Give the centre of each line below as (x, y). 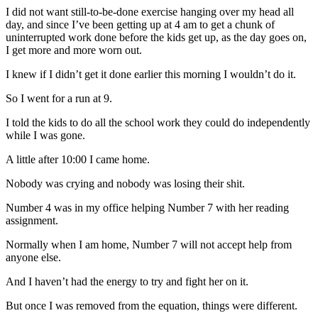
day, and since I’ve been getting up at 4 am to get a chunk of (140, 24)
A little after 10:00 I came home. (78, 159)
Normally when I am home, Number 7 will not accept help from (149, 244)
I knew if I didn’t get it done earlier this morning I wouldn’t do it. (151, 74)
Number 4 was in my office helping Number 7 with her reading (147, 207)
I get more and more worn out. (74, 50)
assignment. (32, 220)
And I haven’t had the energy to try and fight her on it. (127, 281)
